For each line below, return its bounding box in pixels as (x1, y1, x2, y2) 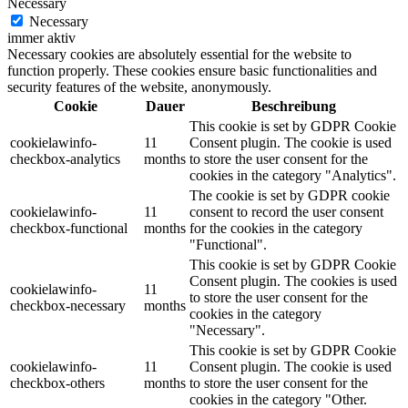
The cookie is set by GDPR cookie (189, 188, 390, 204)
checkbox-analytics (10, 151, 120, 168)
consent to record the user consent (189, 204, 383, 220)
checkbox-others (10, 375, 105, 392)
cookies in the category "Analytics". (189, 168, 396, 184)
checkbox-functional (10, 220, 127, 237)
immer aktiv (7, 30, 76, 46)
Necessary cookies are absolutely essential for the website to (7, 46, 352, 63)
